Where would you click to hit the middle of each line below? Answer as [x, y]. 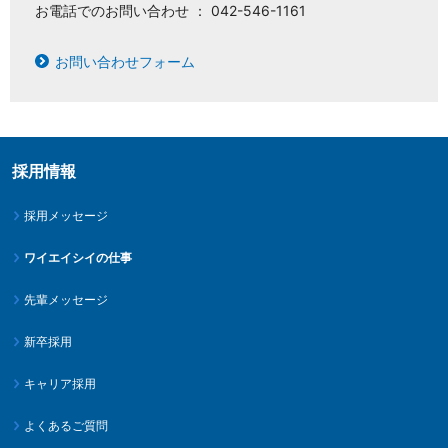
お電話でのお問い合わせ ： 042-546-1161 [170, 11]
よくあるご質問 [66, 426]
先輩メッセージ [66, 300]
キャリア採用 [60, 384]
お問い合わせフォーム [125, 62]
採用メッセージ [66, 216]
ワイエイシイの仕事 [78, 258]
